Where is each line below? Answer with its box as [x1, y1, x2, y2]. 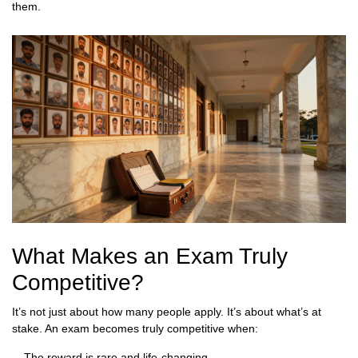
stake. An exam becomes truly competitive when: [12, 322, 258, 336]
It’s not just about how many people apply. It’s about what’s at [12, 305, 321, 319]
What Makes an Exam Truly [12, 244, 288, 269]
